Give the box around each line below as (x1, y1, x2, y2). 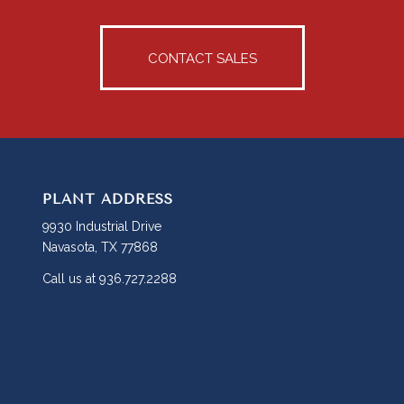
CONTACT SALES (147, 50, 257, 68)
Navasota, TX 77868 (42, 240, 159, 255)
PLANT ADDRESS (42, 190, 174, 207)
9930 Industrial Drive (42, 219, 162, 234)
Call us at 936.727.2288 (42, 271, 178, 287)
